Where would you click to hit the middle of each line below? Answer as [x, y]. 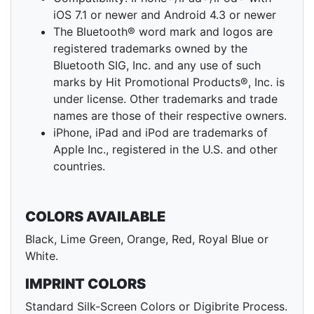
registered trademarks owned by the [150, 49]
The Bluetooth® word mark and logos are [163, 32]
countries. [79, 166]
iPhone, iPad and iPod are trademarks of [161, 133]
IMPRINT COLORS [86, 284]
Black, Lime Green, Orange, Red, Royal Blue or [147, 239]
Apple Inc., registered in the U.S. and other [165, 150]
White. [42, 256]
